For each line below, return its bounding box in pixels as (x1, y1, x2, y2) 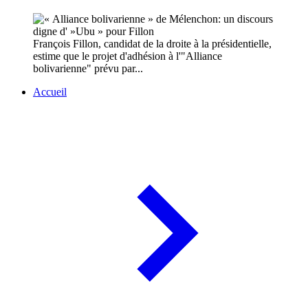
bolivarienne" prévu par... (33, 63, 143, 75)
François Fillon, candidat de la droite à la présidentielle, (33, 38, 272, 50)
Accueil (33, 86, 67, 98)
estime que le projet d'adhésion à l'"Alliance (33, 50, 222, 63)
